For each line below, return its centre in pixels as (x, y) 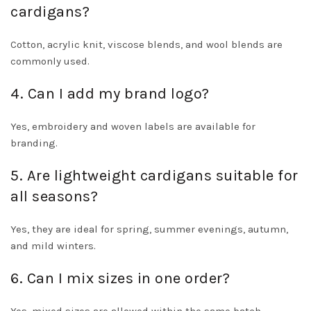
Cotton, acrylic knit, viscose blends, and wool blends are (146, 45)
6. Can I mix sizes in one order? (120, 279)
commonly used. (50, 61)
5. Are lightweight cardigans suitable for (154, 176)
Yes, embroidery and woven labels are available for (133, 127)
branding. (34, 143)
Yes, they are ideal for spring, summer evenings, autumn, (149, 229)
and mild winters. (53, 246)
